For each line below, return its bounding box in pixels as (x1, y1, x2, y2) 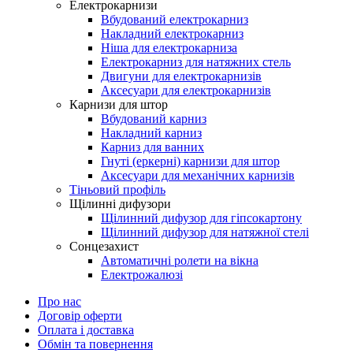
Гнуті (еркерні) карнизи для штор (101, 154, 280, 169)
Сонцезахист (69, 240, 139, 254)
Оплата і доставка (38, 323, 134, 337)
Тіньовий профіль (69, 183, 165, 197)
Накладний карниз (101, 126, 202, 140)
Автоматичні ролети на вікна (101, 254, 258, 268)
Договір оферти (38, 309, 122, 323)
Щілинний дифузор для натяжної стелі (101, 225, 309, 240)
